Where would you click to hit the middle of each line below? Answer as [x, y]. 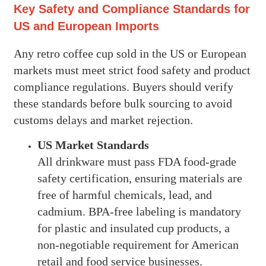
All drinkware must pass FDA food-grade [137, 161]
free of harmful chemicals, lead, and [124, 194]
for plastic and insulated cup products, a [133, 228]
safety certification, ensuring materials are [140, 178]
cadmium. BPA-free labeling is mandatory [139, 211]
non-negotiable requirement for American [138, 244]
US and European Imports [86, 26]
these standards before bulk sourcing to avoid [123, 103]
